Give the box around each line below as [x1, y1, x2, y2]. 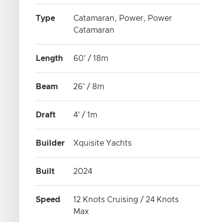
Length [36, 55, 63, 62]
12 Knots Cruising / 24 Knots [73, 196, 179, 204]
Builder [36, 139, 65, 147]
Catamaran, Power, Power [73, 14, 172, 22]
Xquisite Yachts [73, 139, 132, 147]
